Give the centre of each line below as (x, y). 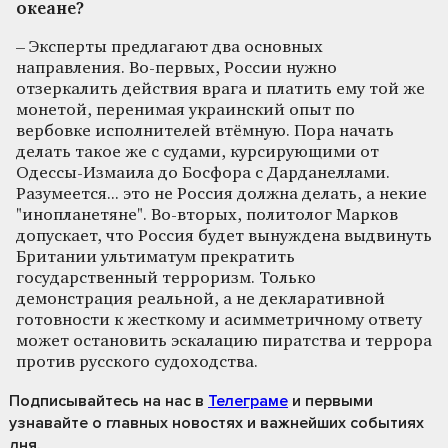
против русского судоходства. (137, 362)
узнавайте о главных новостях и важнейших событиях (216, 422)
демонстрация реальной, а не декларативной (200, 299)
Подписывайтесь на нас (100, 400)
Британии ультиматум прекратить (155, 257)
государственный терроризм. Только (166, 278)
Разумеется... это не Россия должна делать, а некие (221, 194)
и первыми (330, 400)
